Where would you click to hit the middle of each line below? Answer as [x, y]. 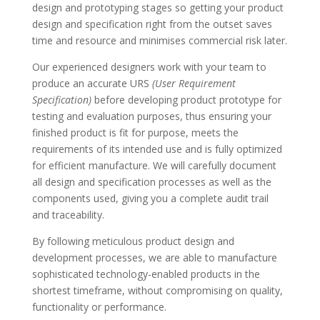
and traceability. [68, 214]
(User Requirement [194, 83]
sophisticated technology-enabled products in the [146, 274]
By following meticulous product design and [133, 241]
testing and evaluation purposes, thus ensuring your [151, 116]
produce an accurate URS [92, 83]
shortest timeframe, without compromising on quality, [157, 290]
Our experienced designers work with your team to [149, 66]
